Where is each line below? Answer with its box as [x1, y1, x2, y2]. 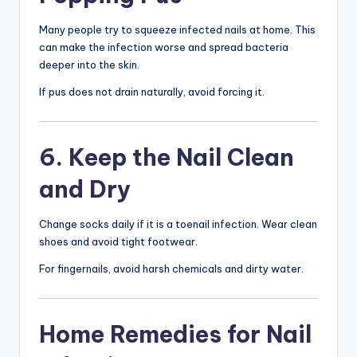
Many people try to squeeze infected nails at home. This [39, 23, 316, 37]
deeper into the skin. [39, 58, 139, 72]
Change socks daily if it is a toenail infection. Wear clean [39, 218, 317, 231]
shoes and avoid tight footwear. [39, 235, 198, 249]
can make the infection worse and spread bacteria [39, 41, 288, 54]
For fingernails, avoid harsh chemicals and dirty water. [39, 262, 304, 276]
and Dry [39, 175, 131, 205]
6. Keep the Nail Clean [39, 143, 294, 173]
